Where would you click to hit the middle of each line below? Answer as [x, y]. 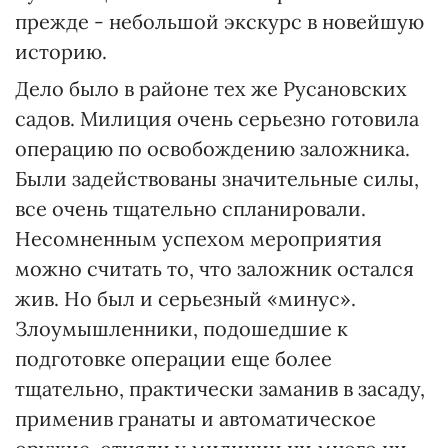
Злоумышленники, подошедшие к [181, 328]
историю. [61, 51]
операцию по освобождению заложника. [212, 148]
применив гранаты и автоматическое [195, 418]
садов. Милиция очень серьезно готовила [217, 118]
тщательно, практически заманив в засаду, [220, 388]
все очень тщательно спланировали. [190, 208]
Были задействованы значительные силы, [217, 178]
